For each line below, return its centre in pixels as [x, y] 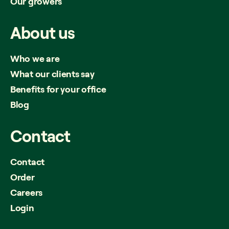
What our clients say [52, 73]
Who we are [35, 58]
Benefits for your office [58, 89]
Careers [27, 192]
